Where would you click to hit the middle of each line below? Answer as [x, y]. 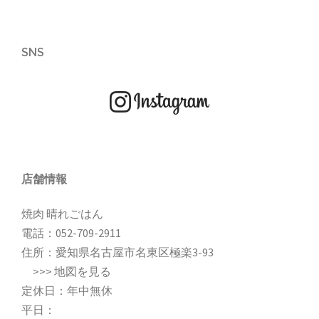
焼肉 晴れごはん [62, 214]
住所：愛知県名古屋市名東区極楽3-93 [117, 252]
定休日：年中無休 [67, 291]
